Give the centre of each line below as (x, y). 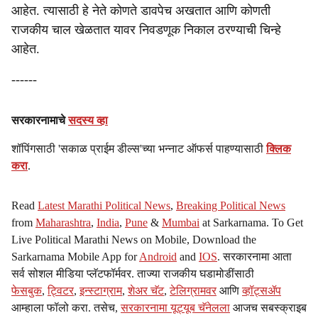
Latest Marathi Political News (104, 205)
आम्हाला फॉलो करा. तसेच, (66, 308)
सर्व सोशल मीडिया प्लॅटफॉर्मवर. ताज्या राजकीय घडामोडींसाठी (133, 274)
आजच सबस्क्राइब (268, 308)
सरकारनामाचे (40, 120)
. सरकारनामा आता (254, 257)
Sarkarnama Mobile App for (75, 257)
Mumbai (181, 223)
